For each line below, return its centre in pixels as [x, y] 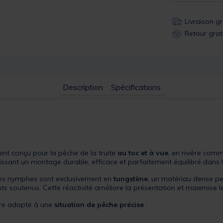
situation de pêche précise [99, 204]
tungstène [131, 178]
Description [83, 87]
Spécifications [136, 87]
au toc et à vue [143, 153]
